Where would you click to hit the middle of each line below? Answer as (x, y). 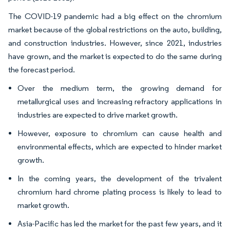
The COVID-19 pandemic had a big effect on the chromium (115, 16)
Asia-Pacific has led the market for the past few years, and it (120, 224)
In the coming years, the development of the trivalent (120, 178)
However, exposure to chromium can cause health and (120, 133)
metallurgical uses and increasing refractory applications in (120, 101)
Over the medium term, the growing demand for (120, 88)
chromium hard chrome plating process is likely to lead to (120, 192)
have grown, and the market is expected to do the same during (115, 56)
